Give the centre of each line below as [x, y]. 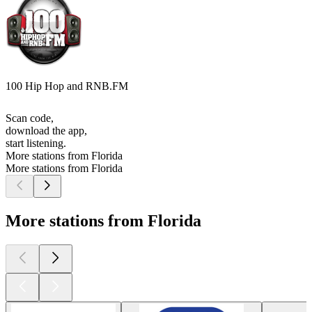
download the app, [46, 131]
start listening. [36, 143]
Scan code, [30, 118]
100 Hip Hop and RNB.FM [67, 86]
